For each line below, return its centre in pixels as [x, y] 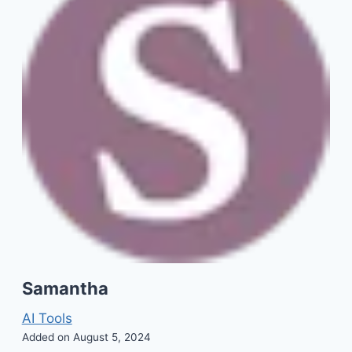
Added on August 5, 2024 [86, 337]
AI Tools [47, 319]
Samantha [65, 289]
